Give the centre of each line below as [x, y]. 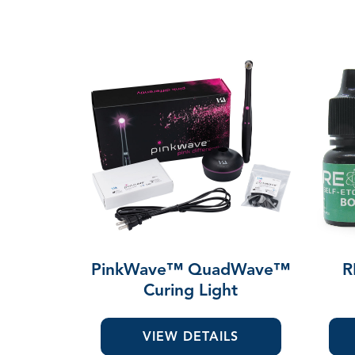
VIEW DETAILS [191, 336]
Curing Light [191, 290]
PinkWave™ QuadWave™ [191, 270]
